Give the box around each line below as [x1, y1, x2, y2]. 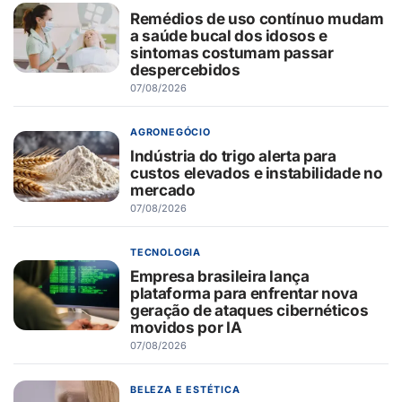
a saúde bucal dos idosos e [130, 26, 328, 46]
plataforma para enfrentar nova [130, 284, 358, 303]
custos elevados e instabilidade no [130, 163, 383, 183]
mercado [130, 180, 196, 200]
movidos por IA [130, 318, 242, 337]
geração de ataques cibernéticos [130, 301, 369, 320]
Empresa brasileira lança [130, 267, 310, 286]
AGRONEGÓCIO [130, 127, 211, 139]
